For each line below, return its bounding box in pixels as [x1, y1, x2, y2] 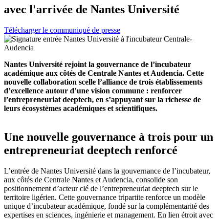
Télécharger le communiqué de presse [4, 25, 120, 34]
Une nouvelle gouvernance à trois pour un [4, 130, 213, 143]
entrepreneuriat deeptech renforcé [4, 143, 177, 156]
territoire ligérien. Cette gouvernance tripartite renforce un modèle [4, 193, 205, 201]
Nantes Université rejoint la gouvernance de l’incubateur [4, 60, 191, 68]
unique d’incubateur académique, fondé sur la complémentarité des [4, 201, 209, 210]
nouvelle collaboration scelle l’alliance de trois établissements [4, 77, 202, 86]
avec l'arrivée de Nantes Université [4, 2, 179, 16]
